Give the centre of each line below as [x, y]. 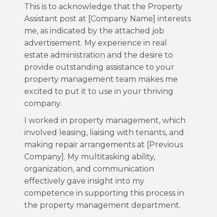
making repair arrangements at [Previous [104, 145]
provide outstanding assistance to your [99, 67]
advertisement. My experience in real [96, 43]
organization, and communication [89, 169]
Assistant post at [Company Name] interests [108, 19]
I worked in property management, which [105, 120]
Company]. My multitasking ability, [90, 157]
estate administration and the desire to [99, 55]
